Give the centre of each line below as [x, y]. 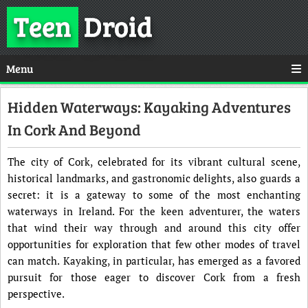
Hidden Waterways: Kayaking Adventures [149, 107]
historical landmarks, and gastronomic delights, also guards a [154, 178]
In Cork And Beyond [74, 129]
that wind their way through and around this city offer [154, 228]
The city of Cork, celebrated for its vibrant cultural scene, [154, 162]
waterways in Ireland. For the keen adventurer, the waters [154, 211]
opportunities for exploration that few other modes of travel [154, 244]
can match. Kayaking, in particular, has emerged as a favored [154, 261]
